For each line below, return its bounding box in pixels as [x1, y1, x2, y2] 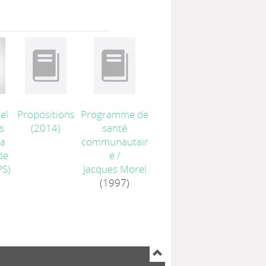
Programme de [81, 107, 149, 121]
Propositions [17, 107, 75, 121]
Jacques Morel [83, 162, 147, 176]
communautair [81, 135, 148, 148]
